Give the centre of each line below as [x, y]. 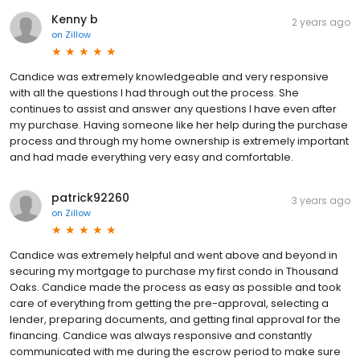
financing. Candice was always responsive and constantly [161, 335]
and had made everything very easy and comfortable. [151, 157]
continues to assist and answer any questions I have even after [173, 108]
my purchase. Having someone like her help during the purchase [179, 125]
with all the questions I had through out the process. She [154, 92]
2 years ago [321, 22]
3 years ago [321, 200]
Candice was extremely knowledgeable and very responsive [169, 76]
